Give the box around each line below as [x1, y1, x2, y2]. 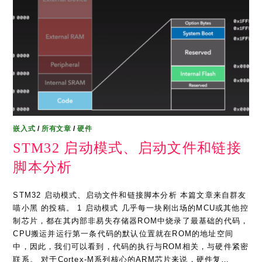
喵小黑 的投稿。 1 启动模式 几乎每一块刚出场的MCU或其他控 [13, 203, 249, 212]
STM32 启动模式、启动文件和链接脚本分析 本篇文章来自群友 [13, 190, 247, 199]
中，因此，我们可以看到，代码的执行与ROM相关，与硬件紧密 [13, 242, 249, 251]
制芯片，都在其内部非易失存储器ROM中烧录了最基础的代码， [13, 216, 249, 225]
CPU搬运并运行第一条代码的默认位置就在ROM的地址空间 [13, 229, 234, 238]
